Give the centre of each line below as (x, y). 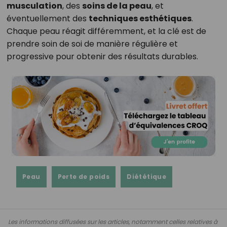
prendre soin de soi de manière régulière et (92, 44)
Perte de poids (84, 176)
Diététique (147, 176)
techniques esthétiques (140, 19)
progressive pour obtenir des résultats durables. (102, 57)
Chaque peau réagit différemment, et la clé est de (106, 31)
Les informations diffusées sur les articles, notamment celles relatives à (113, 221)
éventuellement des (47, 19)
